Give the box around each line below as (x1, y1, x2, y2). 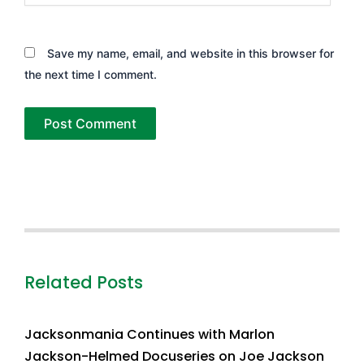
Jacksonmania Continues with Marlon (24, 325, 275, 344)
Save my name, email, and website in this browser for (47, 45, 334, 60)
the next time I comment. (24, 67, 157, 81)
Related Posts (24, 270, 143, 294)
